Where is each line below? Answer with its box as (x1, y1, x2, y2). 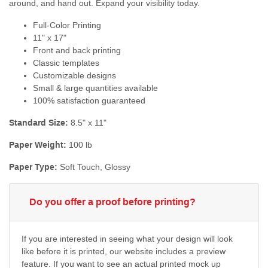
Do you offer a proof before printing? (29, 197, 196, 208)
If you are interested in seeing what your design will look (22, 234, 233, 244)
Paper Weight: (9, 140, 66, 150)
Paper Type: (9, 162, 57, 172)
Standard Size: (9, 118, 71, 128)
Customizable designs (33, 71, 116, 81)
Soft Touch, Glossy (57, 162, 130, 172)
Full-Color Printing (33, 20, 101, 31)
